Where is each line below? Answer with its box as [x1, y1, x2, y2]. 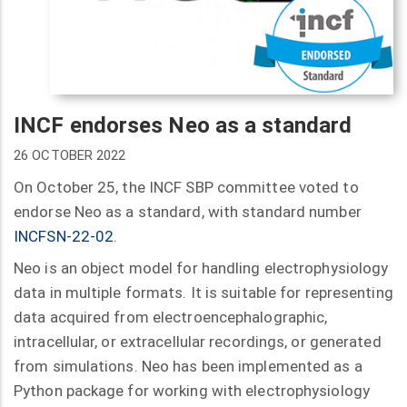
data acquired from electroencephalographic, [14, 308, 328, 327]
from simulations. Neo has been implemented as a [14, 357, 362, 376]
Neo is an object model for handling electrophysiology [14, 259, 389, 278]
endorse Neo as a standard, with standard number [14, 202, 362, 221]
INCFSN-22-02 [14, 226, 114, 245]
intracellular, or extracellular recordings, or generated [14, 333, 382, 352]
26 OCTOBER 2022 [14, 147, 126, 164]
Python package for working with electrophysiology [14, 382, 370, 401]
